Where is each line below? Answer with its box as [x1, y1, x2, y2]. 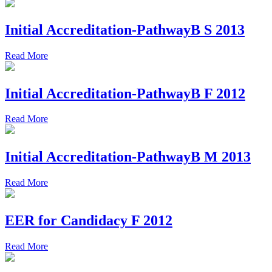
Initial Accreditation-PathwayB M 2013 [5, 149, 251, 165]
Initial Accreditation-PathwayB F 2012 [5, 85, 245, 101]
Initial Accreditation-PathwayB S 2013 [5, 21, 245, 38]
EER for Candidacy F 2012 [5, 212, 172, 229]
